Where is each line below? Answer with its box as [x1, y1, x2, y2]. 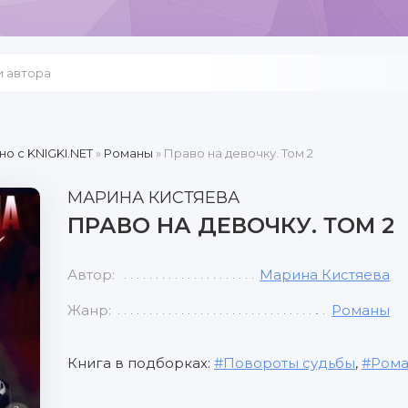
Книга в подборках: [67, 354, 214, 372]
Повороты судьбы [223, 354, 355, 372]
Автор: [67, 266, 115, 283]
